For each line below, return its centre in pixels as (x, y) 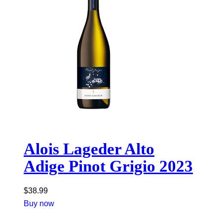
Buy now (39, 204)
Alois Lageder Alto (89, 149)
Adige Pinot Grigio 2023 (108, 166)
